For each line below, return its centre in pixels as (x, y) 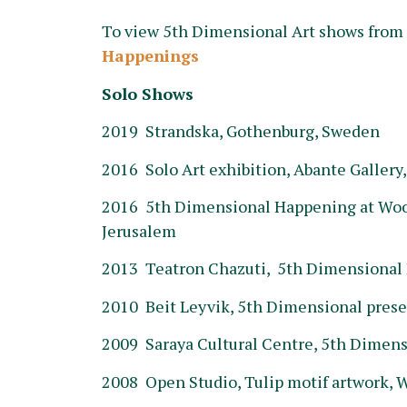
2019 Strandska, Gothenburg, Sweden (241, 131)
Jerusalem (139, 231)
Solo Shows (148, 93)
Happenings (150, 56)
